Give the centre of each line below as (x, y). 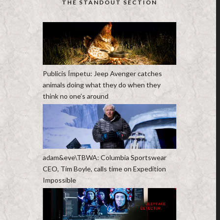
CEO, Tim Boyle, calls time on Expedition (104, 168)
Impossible (59, 180)
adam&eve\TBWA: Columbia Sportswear (104, 157)
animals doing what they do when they (101, 85)
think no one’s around (75, 96)
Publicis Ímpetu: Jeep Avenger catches (102, 74)
